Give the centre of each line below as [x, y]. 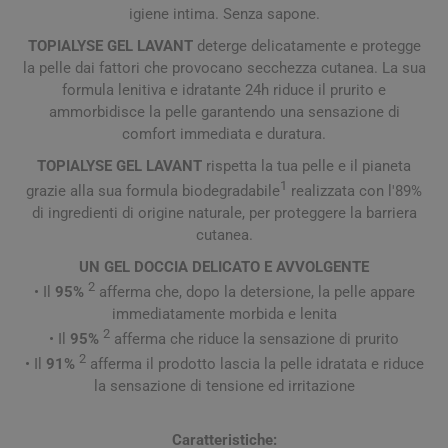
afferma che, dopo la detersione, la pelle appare [254, 291]
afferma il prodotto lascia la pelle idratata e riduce [254, 363]
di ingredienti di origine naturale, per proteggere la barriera [224, 212]
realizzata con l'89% [354, 190]
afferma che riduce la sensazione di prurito [254, 338]
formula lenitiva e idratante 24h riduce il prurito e [224, 89]
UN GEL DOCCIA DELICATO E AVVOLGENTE [224, 266]
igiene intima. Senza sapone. [224, 13]
